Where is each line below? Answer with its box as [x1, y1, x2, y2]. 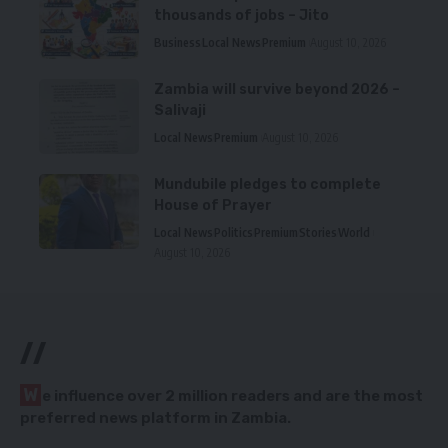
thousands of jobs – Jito [154, 7, 329, 25]
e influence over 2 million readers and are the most [42, 387, 423, 406]
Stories [299, 225, 337, 241]
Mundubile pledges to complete [154, 176, 381, 194]
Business [154, 35, 201, 51]
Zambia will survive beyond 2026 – [154, 81, 400, 99]
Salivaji [154, 102, 209, 120]
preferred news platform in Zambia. [20, 409, 291, 428]
